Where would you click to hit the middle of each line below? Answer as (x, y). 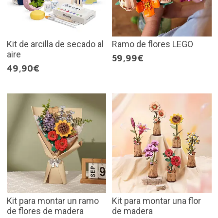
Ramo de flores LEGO (153, 44)
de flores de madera (45, 211)
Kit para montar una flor (156, 200)
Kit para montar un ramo (53, 200)
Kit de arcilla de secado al (55, 44)
